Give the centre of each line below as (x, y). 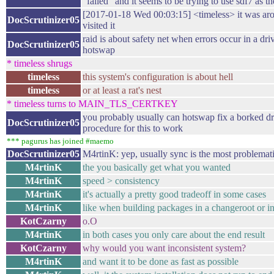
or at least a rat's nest (122, 90)
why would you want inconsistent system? (164, 248)
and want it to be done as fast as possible (161, 261)
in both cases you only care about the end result (174, 235)
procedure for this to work (133, 128)
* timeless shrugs (39, 63)
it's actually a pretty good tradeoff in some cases (174, 194)
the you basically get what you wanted (157, 167)
